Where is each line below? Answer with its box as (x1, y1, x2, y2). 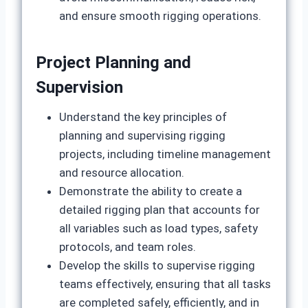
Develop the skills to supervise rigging (59, 258, 255, 272)
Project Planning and (36, 53, 191, 72)
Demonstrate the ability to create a (59, 184, 242, 198)
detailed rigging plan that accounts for (59, 203, 260, 217)
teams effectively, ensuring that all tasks (59, 277, 271, 291)
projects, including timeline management (59, 147, 271, 161)
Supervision (36, 78, 123, 97)
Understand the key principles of (59, 110, 227, 124)
